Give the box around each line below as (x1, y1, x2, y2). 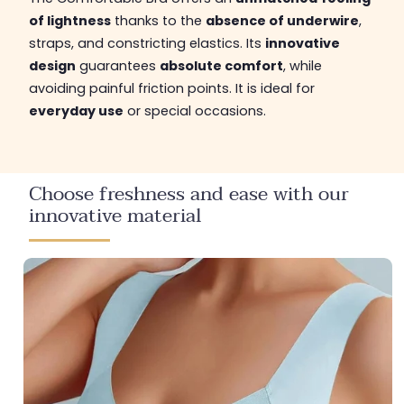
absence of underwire (205, 11, 359, 30)
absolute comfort (159, 56, 283, 75)
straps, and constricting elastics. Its (28, 33, 265, 52)
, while (282, 56, 322, 75)
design (28, 56, 76, 75)
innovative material (28, 198, 202, 233)
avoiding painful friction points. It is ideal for (28, 78, 315, 97)
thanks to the (110, 11, 206, 30)
